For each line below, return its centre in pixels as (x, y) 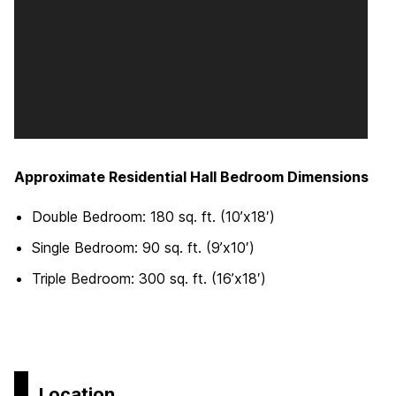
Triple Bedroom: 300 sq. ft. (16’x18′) (149, 279)
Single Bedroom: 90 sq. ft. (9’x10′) (143, 247)
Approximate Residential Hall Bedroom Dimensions (191, 177)
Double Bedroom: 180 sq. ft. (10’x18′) (153, 216)
